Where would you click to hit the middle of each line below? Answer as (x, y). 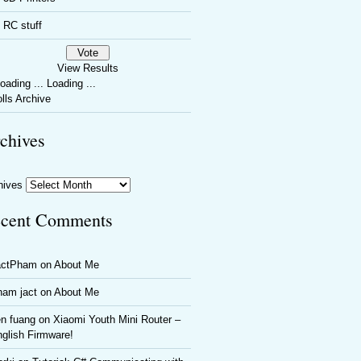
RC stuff (23, 25)
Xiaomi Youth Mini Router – (117, 320)
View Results (87, 68)
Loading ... (70, 83)
